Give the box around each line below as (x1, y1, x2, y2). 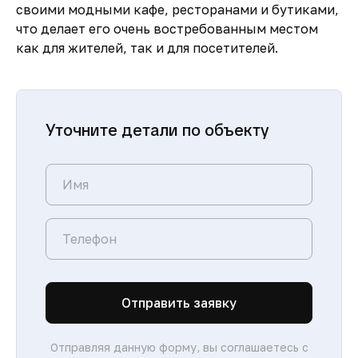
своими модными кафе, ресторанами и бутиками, (16, 2, 339, 18)
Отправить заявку (121, 295, 237, 311)
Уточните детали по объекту (46, 120, 269, 141)
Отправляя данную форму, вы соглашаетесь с (50, 340, 308, 354)
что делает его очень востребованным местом (16, 21, 318, 37)
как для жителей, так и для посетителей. (16, 40, 278, 56)
